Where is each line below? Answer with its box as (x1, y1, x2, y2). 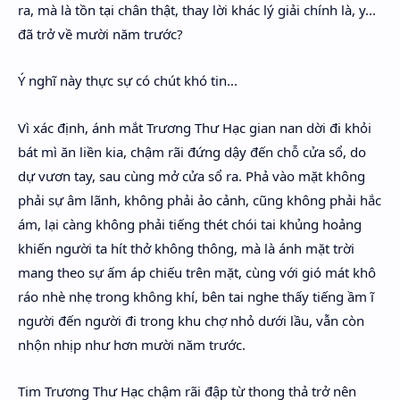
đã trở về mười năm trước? (18, 24, 183, 43)
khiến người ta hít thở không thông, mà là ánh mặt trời (18, 238, 354, 257)
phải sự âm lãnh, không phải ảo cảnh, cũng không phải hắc (18, 190, 381, 209)
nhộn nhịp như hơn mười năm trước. (18, 335, 246, 354)
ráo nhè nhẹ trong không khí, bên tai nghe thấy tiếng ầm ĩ (18, 287, 374, 305)
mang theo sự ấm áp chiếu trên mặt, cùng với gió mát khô (18, 262, 376, 281)
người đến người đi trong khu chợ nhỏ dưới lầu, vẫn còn (18, 311, 364, 329)
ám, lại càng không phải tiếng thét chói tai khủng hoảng (18, 214, 362, 233)
